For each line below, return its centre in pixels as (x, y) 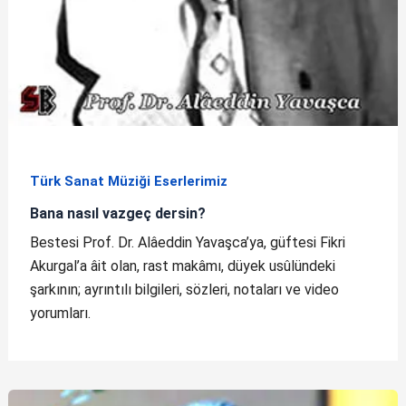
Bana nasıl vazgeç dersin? (117, 213)
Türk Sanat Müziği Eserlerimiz (128, 181)
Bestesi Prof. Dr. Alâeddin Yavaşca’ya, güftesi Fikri (187, 243)
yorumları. (60, 314)
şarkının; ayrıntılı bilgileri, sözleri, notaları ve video (184, 290)
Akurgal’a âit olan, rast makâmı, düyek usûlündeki (182, 266)
